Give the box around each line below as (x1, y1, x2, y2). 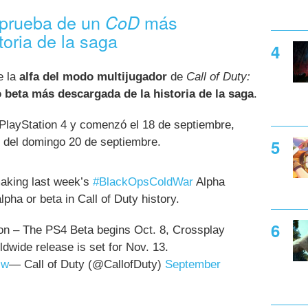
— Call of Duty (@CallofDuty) (9, 258, 165, 272)
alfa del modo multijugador (19, 69, 167, 83)
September (165, 258, 221, 272)
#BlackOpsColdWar (93, 175, 193, 189)
